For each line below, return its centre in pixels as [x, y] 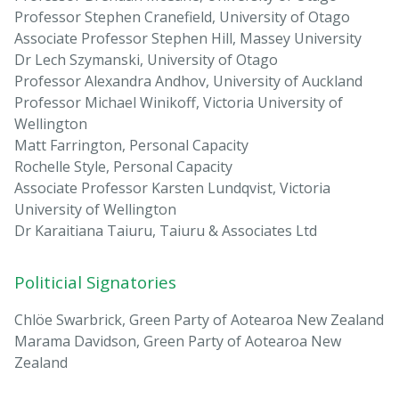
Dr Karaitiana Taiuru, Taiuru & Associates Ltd [166, 231]
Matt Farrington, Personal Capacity [131, 146]
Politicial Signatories [95, 282]
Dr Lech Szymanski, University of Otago [146, 60]
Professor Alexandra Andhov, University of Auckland [188, 81]
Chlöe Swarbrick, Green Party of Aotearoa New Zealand [199, 320]
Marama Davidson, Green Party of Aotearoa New [178, 342]
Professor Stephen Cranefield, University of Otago [182, 17]
